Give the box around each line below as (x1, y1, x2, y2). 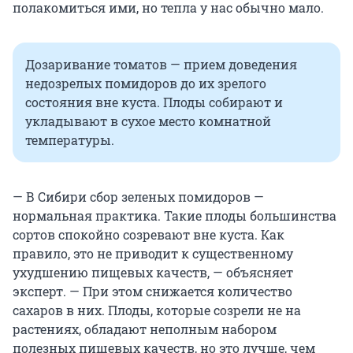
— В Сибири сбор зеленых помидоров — (13, 188, 264, 205)
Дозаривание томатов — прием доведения (25, 55, 297, 72)
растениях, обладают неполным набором (13, 320, 277, 337)
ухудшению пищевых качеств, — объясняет (13, 263, 293, 281)
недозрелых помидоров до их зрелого (25, 74, 266, 91)
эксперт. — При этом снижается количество (13, 282, 292, 299)
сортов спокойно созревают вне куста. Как (13, 225, 284, 243)
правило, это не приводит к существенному (13, 244, 293, 262)
